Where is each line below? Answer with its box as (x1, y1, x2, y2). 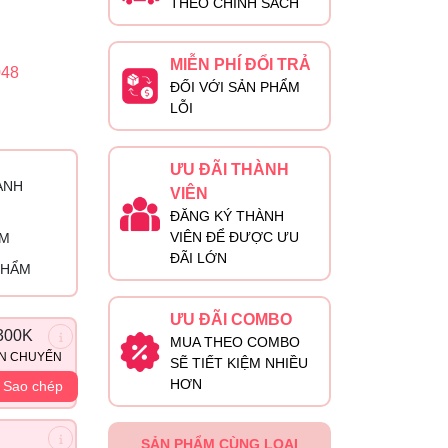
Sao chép (3, 378, 63, 394)
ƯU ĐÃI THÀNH (169, 161, 289, 178)
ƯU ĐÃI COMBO (169, 311, 292, 328)
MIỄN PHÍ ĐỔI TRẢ (169, 56, 311, 73)
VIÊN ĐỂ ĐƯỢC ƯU (169, 229, 299, 245)
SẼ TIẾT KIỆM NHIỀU (169, 355, 308, 371)
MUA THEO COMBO (169, 334, 300, 350)
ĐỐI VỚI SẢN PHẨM (169, 79, 300, 95)
